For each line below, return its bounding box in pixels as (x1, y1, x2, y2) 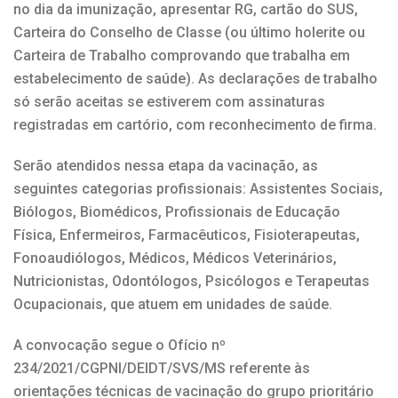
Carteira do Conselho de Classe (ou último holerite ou (13, 23, 365, 41)
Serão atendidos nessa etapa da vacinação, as (13, 156, 318, 174)
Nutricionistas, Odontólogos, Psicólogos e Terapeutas (13, 272, 370, 290)
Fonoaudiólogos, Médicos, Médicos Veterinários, (13, 249, 337, 267)
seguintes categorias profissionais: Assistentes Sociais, (13, 179, 383, 197)
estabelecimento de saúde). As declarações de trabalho (13, 69, 378, 87)
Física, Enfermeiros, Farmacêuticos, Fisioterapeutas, (13, 226, 360, 243)
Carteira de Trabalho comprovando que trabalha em (13, 46, 350, 64)
